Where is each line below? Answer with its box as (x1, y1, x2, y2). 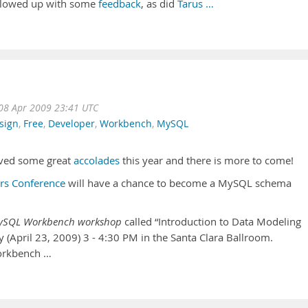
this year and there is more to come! (120, 154, 294, 167)
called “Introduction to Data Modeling (122, 215, 301, 228)
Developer (48, 118, 95, 130)
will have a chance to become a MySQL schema (65, 177, 291, 190)
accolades (74, 154, 120, 167)
